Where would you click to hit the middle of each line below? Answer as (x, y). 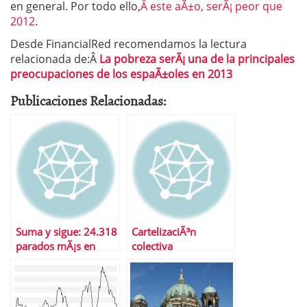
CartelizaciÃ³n (164, 232)
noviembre (41, 261)
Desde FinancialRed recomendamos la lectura (128, 44)
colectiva (152, 246)
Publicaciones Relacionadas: (88, 100)
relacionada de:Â (55, 59)
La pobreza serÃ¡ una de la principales (197, 59)
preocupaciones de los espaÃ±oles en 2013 (121, 74)
